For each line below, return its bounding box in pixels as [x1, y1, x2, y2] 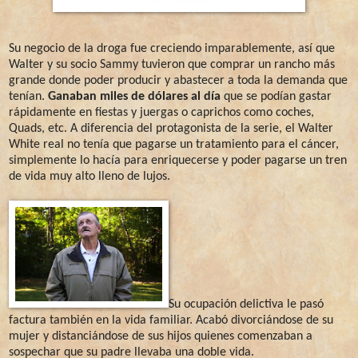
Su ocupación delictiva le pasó [169, 297, 324, 311]
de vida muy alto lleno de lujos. [9, 169, 170, 183]
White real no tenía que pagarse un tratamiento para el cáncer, [9, 137, 339, 151]
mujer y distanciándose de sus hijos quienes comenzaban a [9, 329, 312, 343]
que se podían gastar [221, 89, 332, 103]
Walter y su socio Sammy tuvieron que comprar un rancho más [9, 58, 335, 71]
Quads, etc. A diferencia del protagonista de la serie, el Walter [9, 121, 333, 135]
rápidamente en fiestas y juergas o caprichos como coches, [9, 105, 314, 119]
